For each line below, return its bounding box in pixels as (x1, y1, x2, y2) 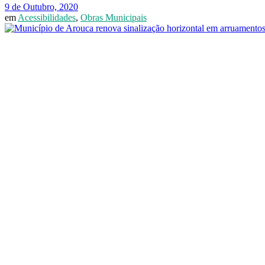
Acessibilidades (18, 12, 76, 22)
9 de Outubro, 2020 (5, 2, 78, 12)
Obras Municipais (80, 12, 147, 22)
